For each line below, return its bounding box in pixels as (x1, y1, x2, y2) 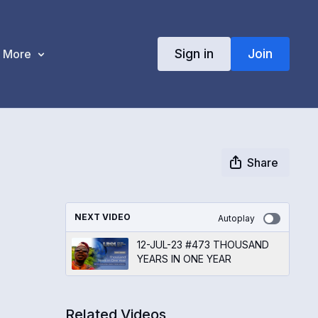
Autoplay (217, 212, 255, 224)
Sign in (174, 45, 214, 61)
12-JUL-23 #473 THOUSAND (136, 238, 270, 251)
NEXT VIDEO (74, 211, 131, 222)
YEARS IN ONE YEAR (136, 252, 231, 265)
